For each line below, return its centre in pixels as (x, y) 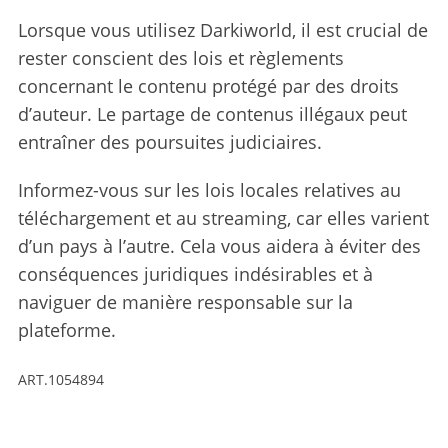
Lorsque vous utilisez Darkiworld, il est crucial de (222, 29)
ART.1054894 (60, 379)
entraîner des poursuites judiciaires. (169, 141)
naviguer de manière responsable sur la (185, 301)
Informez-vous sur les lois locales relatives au (209, 189)
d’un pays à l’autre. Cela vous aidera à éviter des (219, 245)
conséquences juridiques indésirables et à (195, 273)
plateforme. (66, 329)
